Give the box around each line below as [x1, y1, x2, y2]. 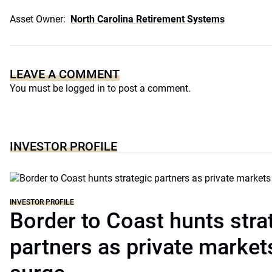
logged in [66, 83, 105, 94]
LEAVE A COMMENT [10, 67, 120, 81]
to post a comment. [105, 83, 191, 94]
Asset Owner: [10, 13, 66, 25]
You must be [10, 83, 66, 94]
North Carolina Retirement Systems [70, 13, 225, 25]
